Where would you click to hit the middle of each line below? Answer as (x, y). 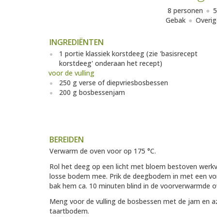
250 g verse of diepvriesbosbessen (114, 83)
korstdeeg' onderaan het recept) (111, 63)
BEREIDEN (67, 140)
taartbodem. (69, 211)
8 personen (185, 11)
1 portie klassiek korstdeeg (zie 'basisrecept (128, 54)
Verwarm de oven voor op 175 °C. (103, 151)
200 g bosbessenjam (92, 93)
